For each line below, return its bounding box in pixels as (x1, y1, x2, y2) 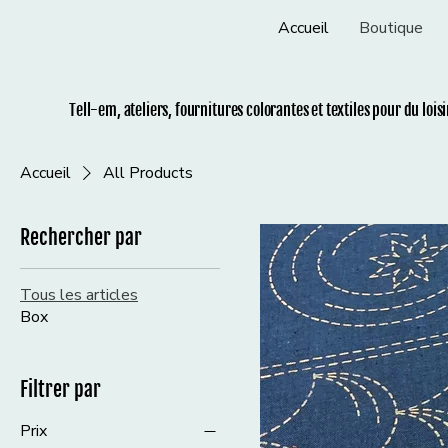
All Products (103, 162, 193, 184)
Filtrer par (20, 377, 101, 402)
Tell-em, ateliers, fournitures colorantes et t (69, 100, 331, 120)
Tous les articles (20, 284, 138, 306)
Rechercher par (20, 225, 142, 250)
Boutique (358, 17, 423, 39)
